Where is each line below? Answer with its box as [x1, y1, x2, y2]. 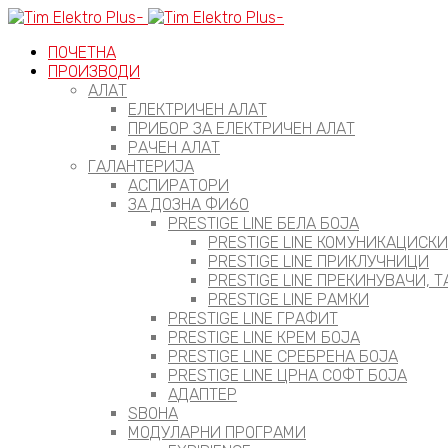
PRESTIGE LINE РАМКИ [208, 290, 369, 309]
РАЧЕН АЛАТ [128, 138, 220, 157]
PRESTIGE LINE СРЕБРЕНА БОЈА [168, 347, 398, 366]
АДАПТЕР [168, 385, 237, 404]
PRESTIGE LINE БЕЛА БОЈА [168, 214, 359, 233]
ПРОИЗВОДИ [48, 62, 140, 81]
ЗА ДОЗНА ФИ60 [128, 195, 249, 214]
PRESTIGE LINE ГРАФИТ [168, 309, 338, 328]
